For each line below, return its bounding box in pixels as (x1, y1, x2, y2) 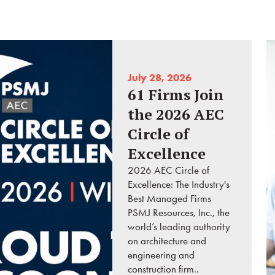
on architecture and (128, 234, 207, 247)
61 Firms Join (128, 85, 224, 105)
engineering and (128, 249, 195, 261)
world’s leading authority (128, 220, 231, 233)
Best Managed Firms (128, 192, 212, 205)
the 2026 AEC (128, 104, 225, 125)
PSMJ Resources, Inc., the (128, 206, 230, 219)
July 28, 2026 (128, 71, 192, 84)
